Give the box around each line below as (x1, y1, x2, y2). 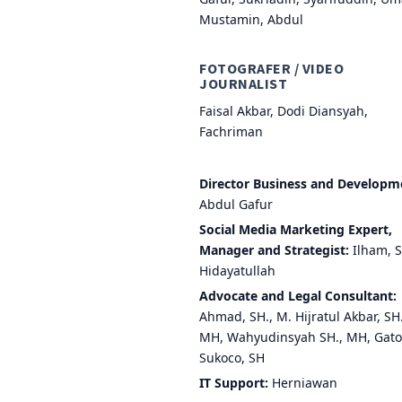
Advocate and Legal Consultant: (199, 286, 397, 304)
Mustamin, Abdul (199, 10, 303, 28)
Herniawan (268, 373, 337, 391)
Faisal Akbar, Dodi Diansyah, (199, 101, 368, 119)
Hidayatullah (199, 261, 275, 279)
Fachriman (199, 122, 263, 140)
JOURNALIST (199, 74, 287, 92)
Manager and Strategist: (199, 240, 349, 258)
